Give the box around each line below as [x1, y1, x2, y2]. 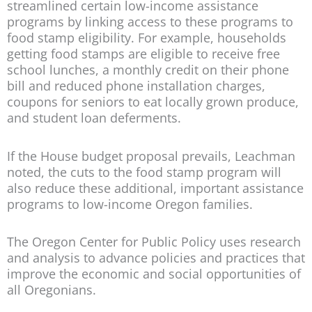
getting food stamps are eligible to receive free [7, 45, 280, 63]
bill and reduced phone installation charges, [7, 77, 265, 95]
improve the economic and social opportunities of [7, 265, 301, 283]
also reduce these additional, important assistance [7, 179, 304, 196]
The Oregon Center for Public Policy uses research [7, 233, 301, 251]
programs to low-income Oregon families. [7, 195, 253, 212]
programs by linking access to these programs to [7, 13, 293, 31]
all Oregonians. [7, 281, 96, 299]
